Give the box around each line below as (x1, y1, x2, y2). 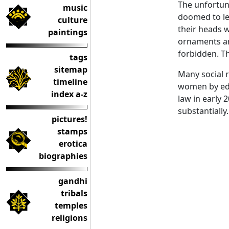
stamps (57, 126, 87, 137)
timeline (53, 76, 87, 87)
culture (58, 14, 87, 26)
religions (52, 212, 87, 223)
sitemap (54, 64, 87, 75)
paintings (48, 27, 87, 38)
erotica (59, 138, 87, 149)
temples (55, 200, 87, 211)
